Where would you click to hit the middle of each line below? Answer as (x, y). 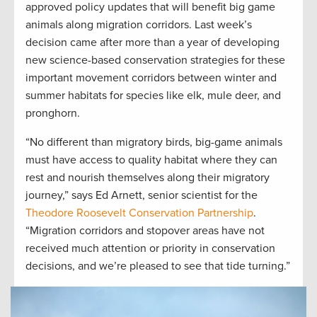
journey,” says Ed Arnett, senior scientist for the (142, 195)
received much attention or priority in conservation (150, 248)
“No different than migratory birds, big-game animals (154, 142)
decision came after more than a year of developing (152, 42)
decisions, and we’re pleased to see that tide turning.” (158, 266)
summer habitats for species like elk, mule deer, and (153, 95)
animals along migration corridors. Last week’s (139, 24)
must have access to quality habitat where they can (151, 160)
